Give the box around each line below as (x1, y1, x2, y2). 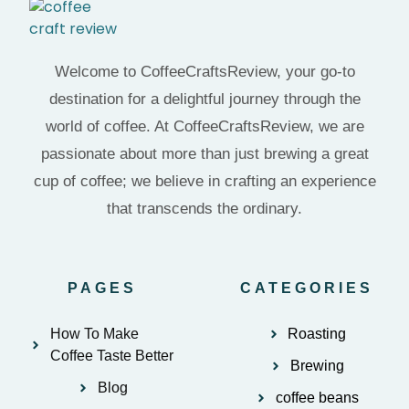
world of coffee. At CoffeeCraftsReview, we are (45, 117, 364, 135)
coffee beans (275, 389, 359, 405)
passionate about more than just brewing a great (40, 144, 369, 163)
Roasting (288, 325, 347, 341)
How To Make (49, 325, 139, 341)
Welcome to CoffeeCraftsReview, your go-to (54, 62, 355, 80)
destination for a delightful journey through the (48, 89, 361, 108)
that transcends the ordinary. (107, 199, 302, 217)
